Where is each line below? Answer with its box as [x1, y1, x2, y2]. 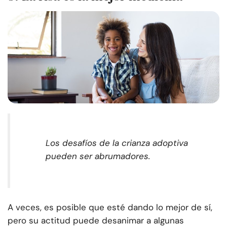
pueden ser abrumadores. [46, 150, 150, 162]
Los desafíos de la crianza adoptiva [46, 137, 188, 149]
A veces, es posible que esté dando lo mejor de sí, [8, 202, 212, 213]
